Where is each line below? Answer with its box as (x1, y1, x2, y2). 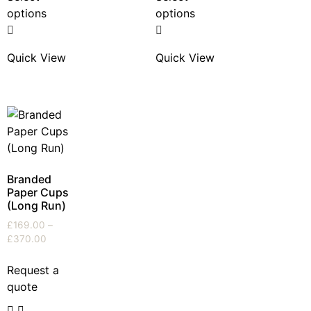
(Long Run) (7, 198, 66, 212)
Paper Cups (7, 185, 69, 199)
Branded (7, 171, 51, 186)
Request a (7, 262, 59, 277)
